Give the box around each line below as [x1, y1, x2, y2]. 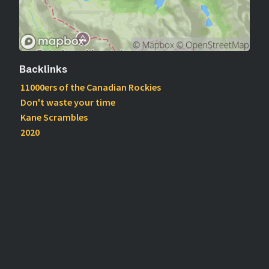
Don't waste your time [20, 96, 115, 108]
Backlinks [19, 63, 67, 75]
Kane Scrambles [20, 111, 88, 123]
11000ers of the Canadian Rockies [20, 81, 161, 93]
